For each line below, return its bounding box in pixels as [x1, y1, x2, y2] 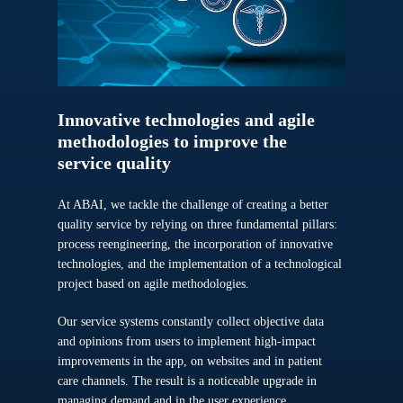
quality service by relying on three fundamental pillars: [58, 218, 342, 231]
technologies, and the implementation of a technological [58, 257, 343, 271]
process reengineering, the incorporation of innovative [58, 237, 334, 251]
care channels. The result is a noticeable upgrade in [58, 374, 318, 388]
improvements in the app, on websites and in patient [58, 354, 323, 368]
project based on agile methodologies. [58, 277, 250, 291]
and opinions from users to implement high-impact [58, 335, 317, 348]
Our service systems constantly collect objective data [58, 315, 325, 328]
